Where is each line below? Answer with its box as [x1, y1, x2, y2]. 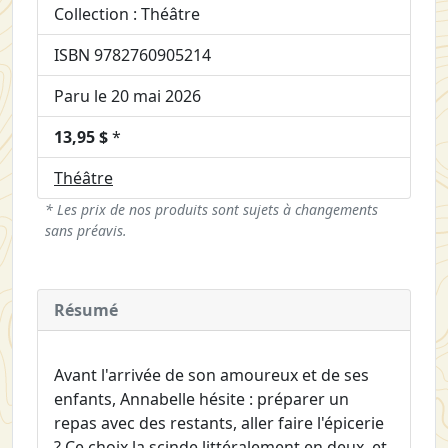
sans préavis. [45, 220, 127, 240]
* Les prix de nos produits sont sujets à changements [45, 199, 378, 219]
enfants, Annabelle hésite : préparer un [54, 387, 349, 410]
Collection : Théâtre [54, 2, 200, 25]
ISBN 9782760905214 [54, 43, 211, 66]
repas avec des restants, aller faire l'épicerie [54, 411, 384, 434]
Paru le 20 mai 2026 [54, 84, 201, 107]
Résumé [54, 298, 118, 321]
